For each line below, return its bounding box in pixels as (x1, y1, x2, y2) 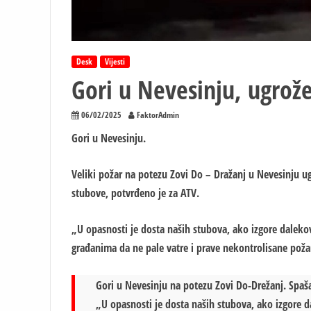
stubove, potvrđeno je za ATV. (72, 185, 199, 201)
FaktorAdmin (137, 108, 179, 121)
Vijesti (105, 55, 125, 67)
